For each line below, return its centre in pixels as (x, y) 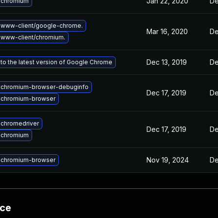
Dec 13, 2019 (167, 62)
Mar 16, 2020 (167, 31)
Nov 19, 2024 (168, 160)
